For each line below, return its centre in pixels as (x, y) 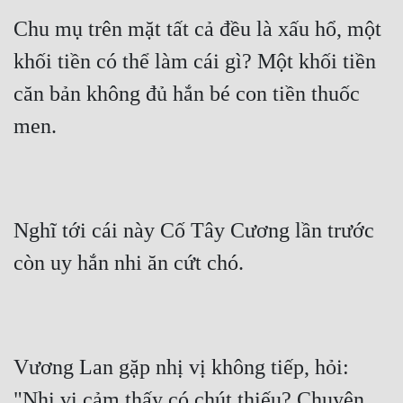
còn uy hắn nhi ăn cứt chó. (129, 263)
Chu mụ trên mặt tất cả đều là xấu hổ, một (197, 29)
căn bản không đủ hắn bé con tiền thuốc (187, 94)
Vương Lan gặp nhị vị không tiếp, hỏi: (181, 367)
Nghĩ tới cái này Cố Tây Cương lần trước (194, 231)
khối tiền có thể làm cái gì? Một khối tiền (195, 62)
